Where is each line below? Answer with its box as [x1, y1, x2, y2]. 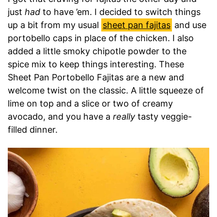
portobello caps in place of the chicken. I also [8, 32, 194, 43]
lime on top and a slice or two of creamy [8, 98, 173, 108]
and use [172, 19, 206, 30]
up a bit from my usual [8, 19, 101, 30]
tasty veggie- [135, 111, 192, 122]
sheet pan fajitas [103, 19, 170, 30]
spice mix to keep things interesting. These [8, 59, 184, 69]
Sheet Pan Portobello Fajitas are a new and [8, 72, 184, 82]
